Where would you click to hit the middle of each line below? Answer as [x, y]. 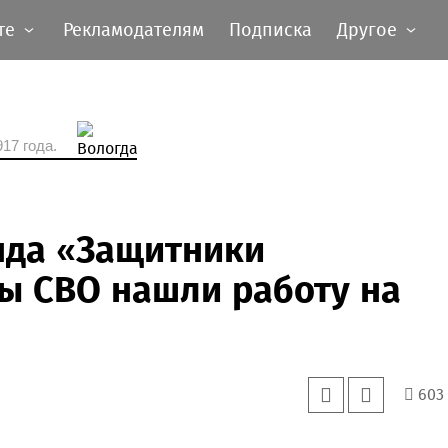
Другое [367, 30]
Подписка [270, 30]
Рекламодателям [133, 30]
